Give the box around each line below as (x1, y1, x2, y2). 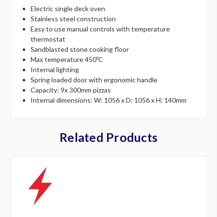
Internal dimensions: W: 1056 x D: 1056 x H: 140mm (31, 95, 187, 104)
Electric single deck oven (31, 4, 106, 13)
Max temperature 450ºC (31, 55, 104, 63)
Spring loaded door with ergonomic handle (31, 75, 158, 84)
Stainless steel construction (31, 14, 116, 23)
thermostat (31, 34, 66, 43)
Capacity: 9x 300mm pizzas (31, 85, 111, 94)
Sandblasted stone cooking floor (31, 45, 129, 53)
